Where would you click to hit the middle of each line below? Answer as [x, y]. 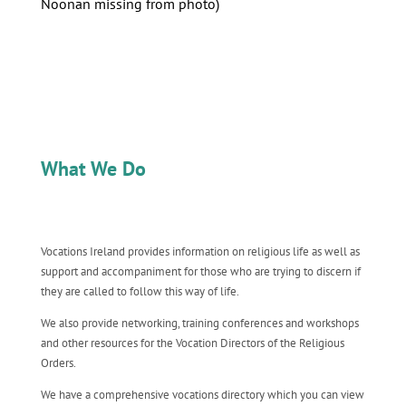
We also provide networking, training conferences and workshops [199, 323]
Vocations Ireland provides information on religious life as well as [200, 251]
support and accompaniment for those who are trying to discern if [200, 271]
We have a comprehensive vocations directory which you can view [202, 395]
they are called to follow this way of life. [140, 291]
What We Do [93, 169]
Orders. [58, 363]
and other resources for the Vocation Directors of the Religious [192, 343]
